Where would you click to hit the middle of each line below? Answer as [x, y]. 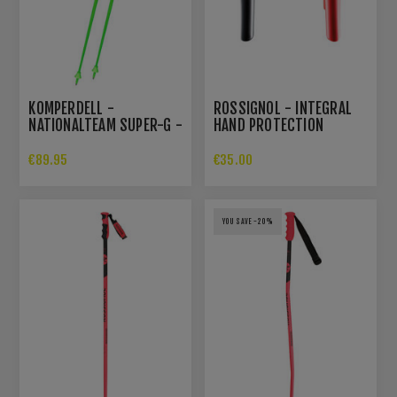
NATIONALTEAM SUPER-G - [105, 126]
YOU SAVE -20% [248, 222]
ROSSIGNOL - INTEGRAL [283, 109]
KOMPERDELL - [71, 109]
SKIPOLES [57, 143]
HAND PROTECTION [269, 126]
